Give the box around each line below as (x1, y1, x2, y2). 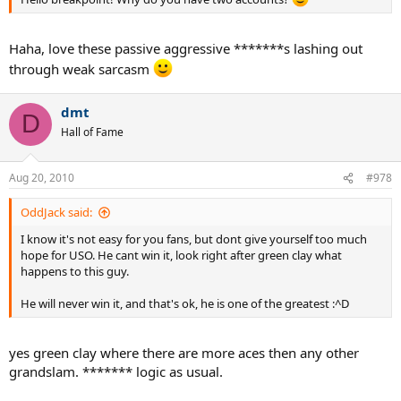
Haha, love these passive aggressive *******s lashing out (9, 38, 363, 57)
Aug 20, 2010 (9, 170, 74, 186)
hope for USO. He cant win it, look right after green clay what (21, 247, 342, 264)
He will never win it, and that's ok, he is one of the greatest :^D (21, 295, 349, 312)
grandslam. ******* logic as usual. (9, 362, 223, 380)
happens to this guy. (21, 263, 129, 280)
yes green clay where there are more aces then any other (9, 343, 359, 362)
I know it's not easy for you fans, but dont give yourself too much (21, 231, 367, 248)
